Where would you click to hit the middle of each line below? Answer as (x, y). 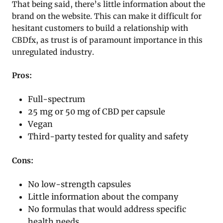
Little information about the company (103, 196)
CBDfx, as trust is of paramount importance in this (107, 40)
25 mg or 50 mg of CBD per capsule (97, 111)
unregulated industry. (53, 52)
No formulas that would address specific (107, 209)
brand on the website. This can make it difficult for (107, 16)
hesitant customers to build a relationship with (100, 28)
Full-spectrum (57, 99)
